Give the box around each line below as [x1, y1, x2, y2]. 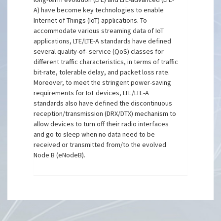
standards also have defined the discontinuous [34, 99, 173, 108]
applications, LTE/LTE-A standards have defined [34, 37, 172, 45]
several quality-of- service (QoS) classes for [34, 47, 164, 56]
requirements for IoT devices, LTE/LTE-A [34, 88, 149, 97]
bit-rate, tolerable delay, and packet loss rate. [34, 68, 170, 76]
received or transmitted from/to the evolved [34, 140, 167, 149]
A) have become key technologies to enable [34, 5, 164, 14]
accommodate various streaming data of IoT [34, 26, 164, 35]
